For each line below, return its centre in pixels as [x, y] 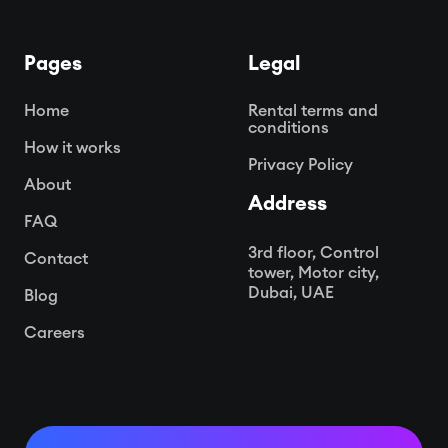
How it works [72, 147]
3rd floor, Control [313, 252]
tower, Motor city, [313, 272]
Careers [54, 332]
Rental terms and [313, 110]
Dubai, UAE [291, 292]
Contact [56, 258]
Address [287, 203]
